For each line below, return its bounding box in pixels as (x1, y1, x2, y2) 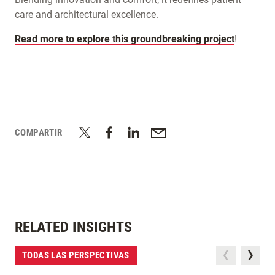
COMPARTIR (15, 126, 63, 138)
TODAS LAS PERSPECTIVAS (22, 250, 130, 261)
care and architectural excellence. (15, 9, 161, 21)
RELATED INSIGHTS (15, 219, 132, 236)
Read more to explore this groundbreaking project (15, 33, 234, 45)
